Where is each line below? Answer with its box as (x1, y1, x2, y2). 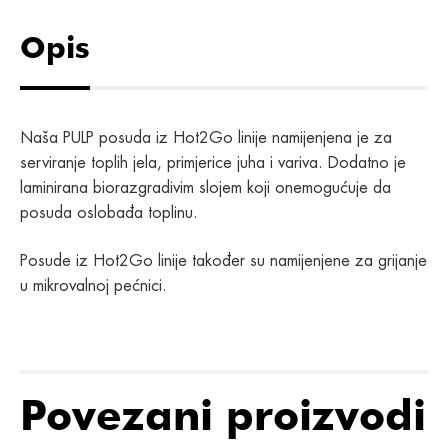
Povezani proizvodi (20, 390, 426, 441)
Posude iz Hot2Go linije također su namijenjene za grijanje (20, 249, 427, 271)
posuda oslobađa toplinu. (20, 202, 198, 223)
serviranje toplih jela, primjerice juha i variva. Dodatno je (20, 152, 406, 173)
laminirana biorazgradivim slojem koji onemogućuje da (20, 177, 391, 198)
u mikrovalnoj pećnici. (20, 274, 167, 296)
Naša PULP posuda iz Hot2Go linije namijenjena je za (20, 127, 392, 148)
